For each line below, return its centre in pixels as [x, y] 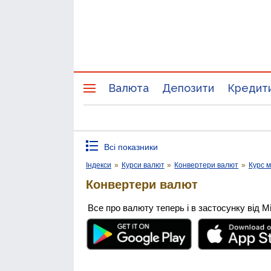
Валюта [129, 88]
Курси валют [143, 165]
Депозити [188, 88]
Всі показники [131, 147]
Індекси [99, 165]
